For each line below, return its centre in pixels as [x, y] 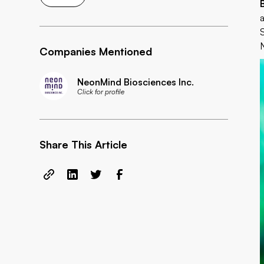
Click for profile [101, 91]
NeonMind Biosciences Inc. [136, 82]
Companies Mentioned [96, 51]
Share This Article [84, 144]
